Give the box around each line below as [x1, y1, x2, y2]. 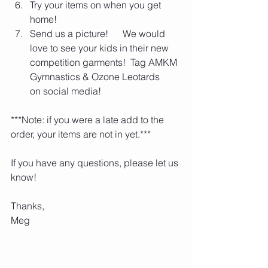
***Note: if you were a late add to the [11, 114, 166, 126]
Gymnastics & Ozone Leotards [30, 71, 174, 83]
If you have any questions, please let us [11, 157, 181, 169]
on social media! [30, 85, 101, 97]
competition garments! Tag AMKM [30, 56, 179, 68]
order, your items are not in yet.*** [11, 128, 151, 140]
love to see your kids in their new [30, 42, 171, 54]
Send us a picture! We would [30, 28, 167, 39]
